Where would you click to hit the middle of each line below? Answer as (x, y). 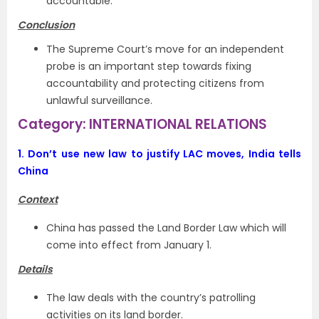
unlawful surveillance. (99, 100)
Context (38, 199)
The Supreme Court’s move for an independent (165, 49)
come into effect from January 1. (129, 245)
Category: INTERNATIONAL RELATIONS (142, 124)
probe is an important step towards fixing (149, 66)
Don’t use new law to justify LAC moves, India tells (165, 154)
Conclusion (46, 25)
